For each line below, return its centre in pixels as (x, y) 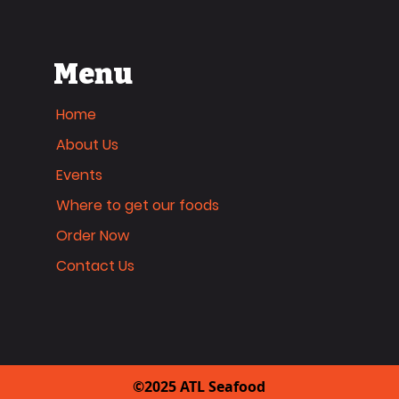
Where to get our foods (137, 205)
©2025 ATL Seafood (199, 387)
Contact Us (95, 266)
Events (79, 175)
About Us (87, 145)
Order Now (92, 236)
